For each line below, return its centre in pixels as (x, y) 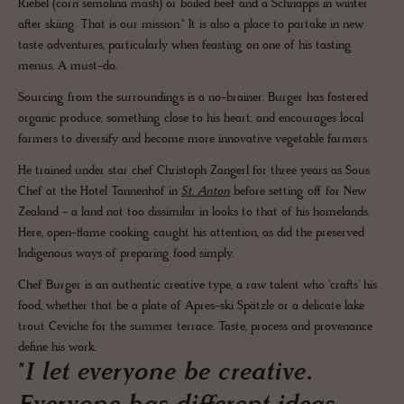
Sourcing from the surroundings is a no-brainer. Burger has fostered (193, 98)
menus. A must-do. (69, 67)
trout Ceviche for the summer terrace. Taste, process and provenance (195, 327)
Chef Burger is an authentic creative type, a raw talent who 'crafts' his (197, 286)
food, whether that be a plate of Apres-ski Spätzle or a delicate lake (191, 307)
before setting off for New (298, 192)
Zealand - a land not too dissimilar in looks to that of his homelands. (194, 213)
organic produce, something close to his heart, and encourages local (191, 119)
